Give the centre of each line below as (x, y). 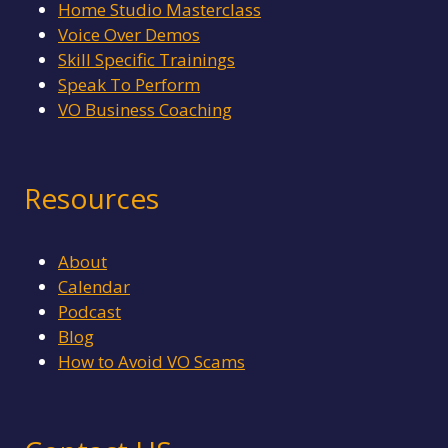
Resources (91, 198)
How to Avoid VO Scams (151, 361)
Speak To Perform (129, 84)
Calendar (94, 286)
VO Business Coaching (145, 109)
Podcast (89, 311)
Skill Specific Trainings (146, 59)
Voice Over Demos (129, 34)
